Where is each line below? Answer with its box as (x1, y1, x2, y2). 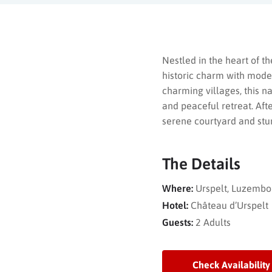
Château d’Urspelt (191, 200, 268, 211)
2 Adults (195, 217, 231, 228)
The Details (162, 155, 240, 174)
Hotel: (162, 200, 188, 211)
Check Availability (192, 259, 270, 270)
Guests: (162, 217, 193, 228)
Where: (162, 183, 193, 194)
